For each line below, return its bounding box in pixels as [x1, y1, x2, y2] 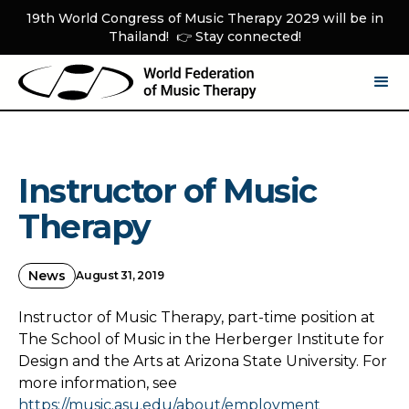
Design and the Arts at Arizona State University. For [18, 352, 387, 370]
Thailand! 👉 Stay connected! [108, 28, 301, 45]
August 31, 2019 [76, 268, 164, 282]
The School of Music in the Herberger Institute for [18, 330, 384, 348]
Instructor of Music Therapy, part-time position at [18, 309, 375, 326]
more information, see [18, 374, 177, 392]
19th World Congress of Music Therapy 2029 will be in [26, 10, 383, 26]
